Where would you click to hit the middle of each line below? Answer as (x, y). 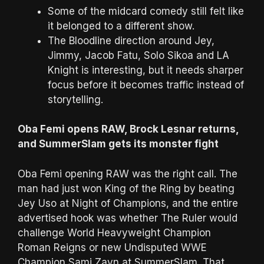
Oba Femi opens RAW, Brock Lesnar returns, (128, 129)
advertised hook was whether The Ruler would (128, 218)
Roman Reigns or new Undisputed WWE (112, 247)
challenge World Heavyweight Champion (114, 232)
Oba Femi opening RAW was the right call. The (128, 174)
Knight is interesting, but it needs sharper (146, 70)
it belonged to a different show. (121, 26)
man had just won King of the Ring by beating (126, 188)
